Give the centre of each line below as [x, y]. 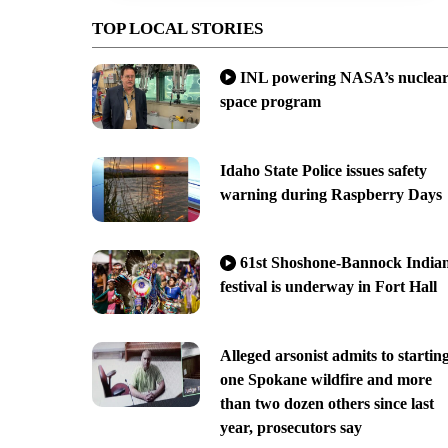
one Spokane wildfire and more [325, 380]
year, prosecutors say [290, 428]
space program [270, 101]
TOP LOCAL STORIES [177, 28]
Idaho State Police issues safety [323, 170]
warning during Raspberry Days [330, 194]
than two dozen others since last [326, 404]
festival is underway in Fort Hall [328, 287]
